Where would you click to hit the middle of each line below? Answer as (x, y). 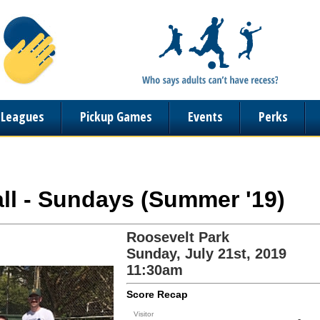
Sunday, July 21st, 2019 (206, 254)
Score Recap (157, 294)
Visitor (144, 314)
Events (205, 116)
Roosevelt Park (178, 237)
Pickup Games (116, 116)
